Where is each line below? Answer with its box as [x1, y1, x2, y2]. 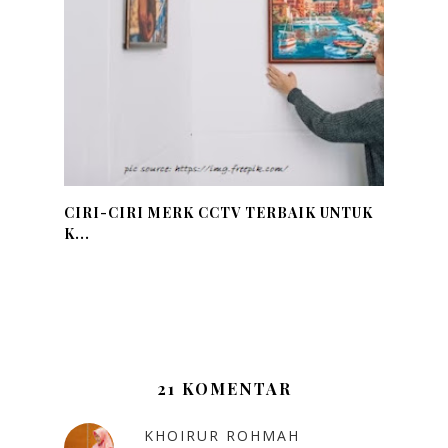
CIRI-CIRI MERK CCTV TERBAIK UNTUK [64, 202, 373, 222]
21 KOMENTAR [156, 377, 292, 399]
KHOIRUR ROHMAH [144, 425, 300, 445]
